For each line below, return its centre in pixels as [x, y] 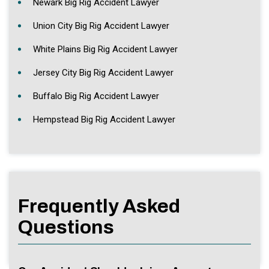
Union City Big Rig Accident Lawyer [101, 26]
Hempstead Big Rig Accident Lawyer [104, 120]
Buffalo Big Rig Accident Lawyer [96, 96]
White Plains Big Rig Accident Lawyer [105, 50]
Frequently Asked [99, 207]
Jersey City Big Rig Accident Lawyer [103, 73]
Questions [66, 228]
